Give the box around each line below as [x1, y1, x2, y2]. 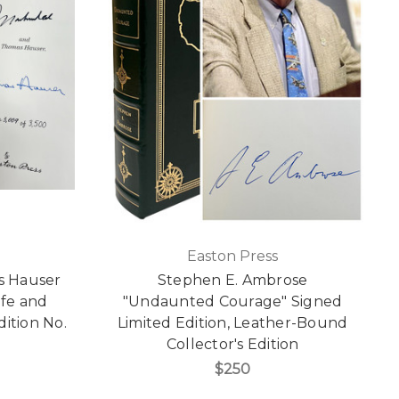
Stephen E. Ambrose [157, 271, 308, 289]
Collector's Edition [166, 335, 299, 353]
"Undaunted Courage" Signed [122, 292, 343, 310]
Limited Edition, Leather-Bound [117, 313, 348, 331]
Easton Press [187, 247, 279, 265]
